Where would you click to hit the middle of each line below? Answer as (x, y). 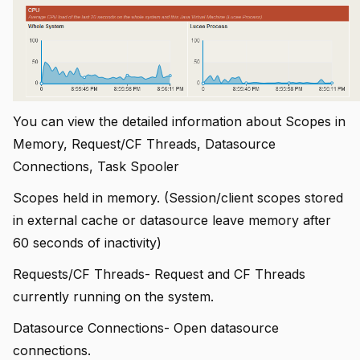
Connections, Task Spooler (96, 166)
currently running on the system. (113, 297)
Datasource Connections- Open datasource (146, 328)
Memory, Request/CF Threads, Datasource (144, 143)
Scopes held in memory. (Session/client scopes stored (178, 198)
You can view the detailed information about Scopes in (179, 121)
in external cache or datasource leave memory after (172, 221)
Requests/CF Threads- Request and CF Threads (159, 274)
